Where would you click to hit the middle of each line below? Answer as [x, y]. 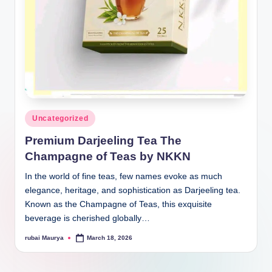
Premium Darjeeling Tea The [103, 141]
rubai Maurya [44, 237]
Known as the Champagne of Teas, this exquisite [118, 205]
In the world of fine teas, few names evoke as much [124, 177]
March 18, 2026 [110, 237]
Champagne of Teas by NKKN [108, 157]
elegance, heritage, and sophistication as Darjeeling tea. [133, 191]
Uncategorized [60, 118]
